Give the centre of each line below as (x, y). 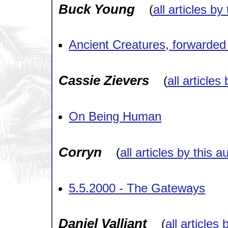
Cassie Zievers (104, 81)
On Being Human (115, 117)
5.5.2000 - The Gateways (137, 188)
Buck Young (96, 9)
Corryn (80, 152)
